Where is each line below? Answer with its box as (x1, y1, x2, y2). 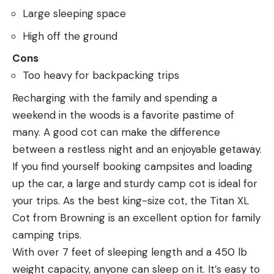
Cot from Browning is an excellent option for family (12, 210, 261, 224)
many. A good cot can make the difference (12, 125, 220, 139)
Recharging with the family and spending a (12, 91, 217, 105)
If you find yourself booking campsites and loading (12, 159, 253, 173)
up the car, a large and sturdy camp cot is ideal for (12, 176, 257, 190)
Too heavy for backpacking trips (23, 68, 179, 83)
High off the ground (23, 29, 117, 43)
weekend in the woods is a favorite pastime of (12, 108, 234, 122)
